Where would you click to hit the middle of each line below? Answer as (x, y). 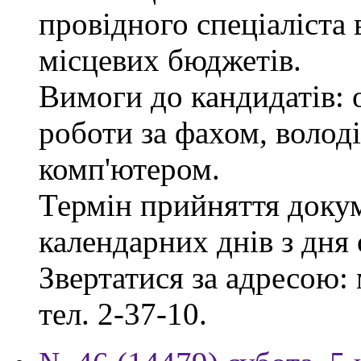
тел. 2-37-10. (123, 313)
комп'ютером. (129, 168)
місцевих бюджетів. (170, 60)
